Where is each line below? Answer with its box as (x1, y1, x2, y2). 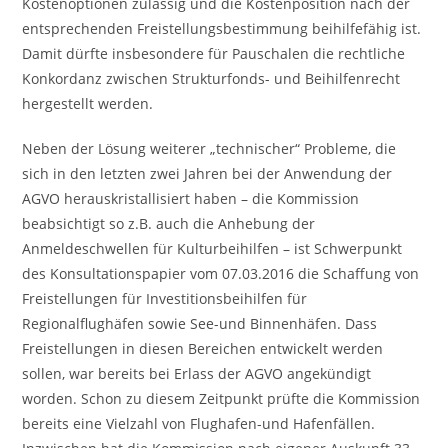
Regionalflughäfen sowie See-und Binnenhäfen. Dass (22, 314, 378, 333)
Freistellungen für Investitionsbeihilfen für (22, 289, 308, 308)
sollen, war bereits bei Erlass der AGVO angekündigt (22, 364, 372, 383)
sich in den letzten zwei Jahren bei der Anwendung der (22, 164, 393, 183)
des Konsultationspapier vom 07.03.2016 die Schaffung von (22, 264, 420, 283)
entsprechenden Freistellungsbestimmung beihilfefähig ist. (22, 19, 422, 38)
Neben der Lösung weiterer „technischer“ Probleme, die (22, 139, 397, 158)
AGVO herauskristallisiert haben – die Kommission (22, 189, 360, 208)
